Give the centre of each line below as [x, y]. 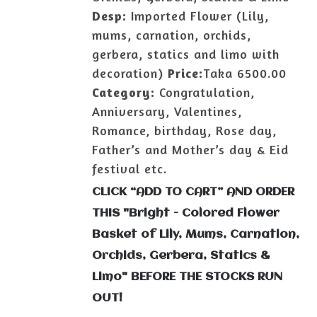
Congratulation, [205, 92]
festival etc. [130, 168]
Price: [186, 73]
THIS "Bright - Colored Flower [186, 213]
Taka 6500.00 [245, 73]
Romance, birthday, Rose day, [185, 130]
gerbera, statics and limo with [186, 54]
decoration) [130, 73]
